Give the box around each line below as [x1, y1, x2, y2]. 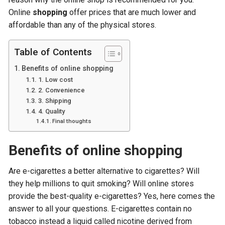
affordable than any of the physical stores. [9, 20, 157, 30]
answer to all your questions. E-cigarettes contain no [9, 204, 192, 213]
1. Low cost [38, 76, 73, 83]
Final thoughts [52, 118, 91, 125]
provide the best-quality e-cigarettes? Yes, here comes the [9, 191, 215, 201]
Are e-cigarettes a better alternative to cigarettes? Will [9, 166, 200, 176]
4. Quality [38, 107, 65, 115]
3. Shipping [38, 97, 71, 104]
